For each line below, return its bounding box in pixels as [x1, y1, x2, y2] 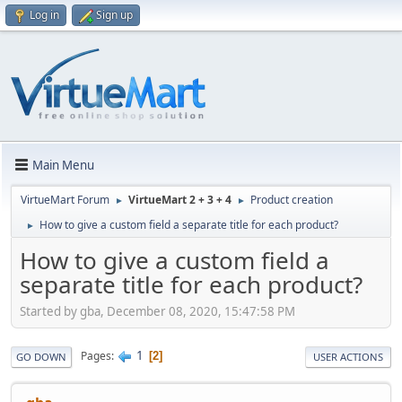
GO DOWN [16, 349, 66, 363]
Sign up [96, 7, 133, 22]
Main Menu [32, 156, 94, 173]
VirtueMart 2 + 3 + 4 [128, 192, 232, 207]
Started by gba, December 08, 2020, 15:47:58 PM [20, 302, 295, 319]
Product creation [250, 192, 333, 207]
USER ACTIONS [313, 349, 383, 363]
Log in [30, 7, 59, 22]
